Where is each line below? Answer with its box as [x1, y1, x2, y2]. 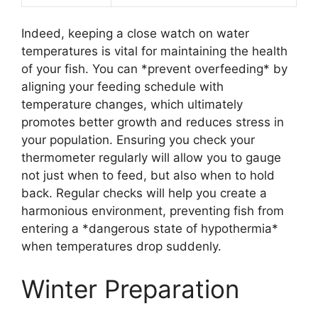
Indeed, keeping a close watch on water [21, 26, 249, 41]
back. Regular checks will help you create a [21, 186, 267, 201]
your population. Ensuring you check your [21, 133, 255, 148]
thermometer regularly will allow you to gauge [21, 150, 281, 165]
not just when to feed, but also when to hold [21, 168, 275, 183]
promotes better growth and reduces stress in [21, 115, 284, 130]
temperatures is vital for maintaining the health [21, 44, 287, 59]
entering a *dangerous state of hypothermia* [21, 221, 278, 236]
